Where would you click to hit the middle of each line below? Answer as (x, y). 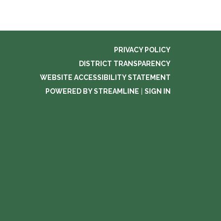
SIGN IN (158, 91)
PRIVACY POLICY (142, 50)
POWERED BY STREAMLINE (92, 91)
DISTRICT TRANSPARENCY (125, 63)
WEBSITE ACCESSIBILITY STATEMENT (105, 77)
